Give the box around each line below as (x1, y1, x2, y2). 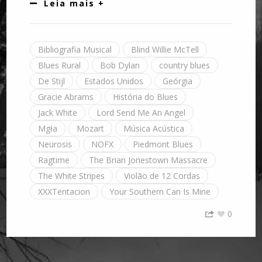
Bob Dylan (100, 60, 140, 71)
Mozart (77, 123, 105, 135)
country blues (159, 60, 211, 71)
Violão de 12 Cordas (124, 170, 201, 182)
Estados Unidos (84, 75, 144, 87)
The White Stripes (38, 170, 105, 182)
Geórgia (163, 75, 193, 87)
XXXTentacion (38, 186, 91, 198)
